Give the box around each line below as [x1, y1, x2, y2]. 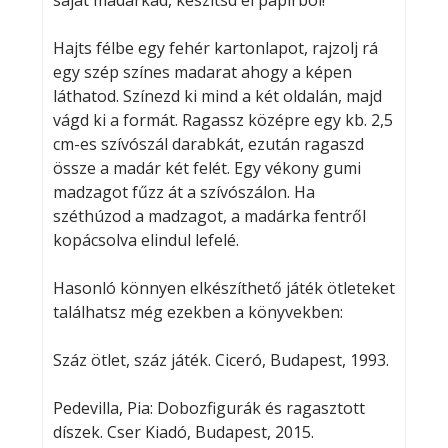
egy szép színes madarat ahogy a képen [52, 61, 352, 84]
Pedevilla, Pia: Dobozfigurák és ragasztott [52, 397, 365, 420]
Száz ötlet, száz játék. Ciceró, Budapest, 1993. [52, 349, 389, 372]
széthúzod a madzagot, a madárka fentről [52, 205, 366, 228]
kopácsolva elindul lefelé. [52, 229, 239, 252]
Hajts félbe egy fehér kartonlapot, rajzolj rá [52, 37, 378, 60]
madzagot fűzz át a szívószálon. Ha [52, 181, 315, 204]
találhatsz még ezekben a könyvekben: [52, 301, 343, 324]
